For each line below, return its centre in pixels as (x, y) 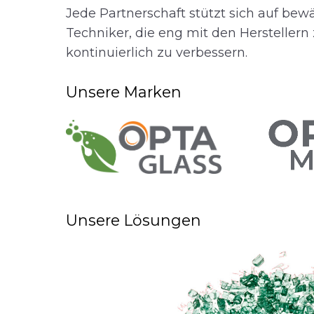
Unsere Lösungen (134, 220)
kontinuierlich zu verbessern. (157, 52)
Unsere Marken (124, 92)
